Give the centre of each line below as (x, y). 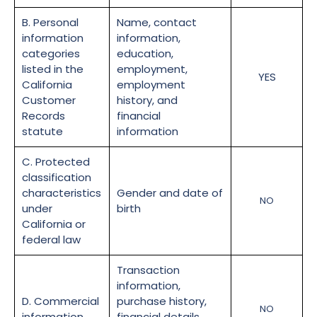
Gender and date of (170, 193)
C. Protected (56, 162)
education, (145, 54)
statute (42, 132)
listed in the (53, 69)
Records (44, 116)
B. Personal (50, 23)
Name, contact (157, 23)
